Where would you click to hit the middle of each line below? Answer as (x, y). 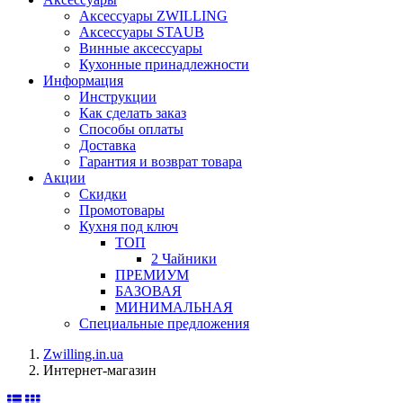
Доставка (107, 145)
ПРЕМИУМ (152, 275)
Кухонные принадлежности (164, 64)
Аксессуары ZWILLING (153, 16)
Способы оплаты (131, 129)
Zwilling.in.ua (83, 354)
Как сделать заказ (133, 113)
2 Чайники (184, 259)
